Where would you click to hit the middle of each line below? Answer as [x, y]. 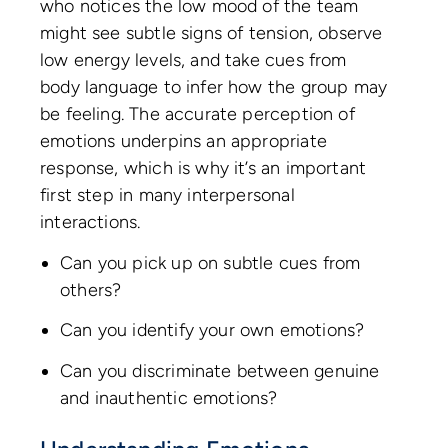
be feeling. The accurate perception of [197, 114]
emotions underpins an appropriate [183, 141]
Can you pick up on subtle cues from [210, 262]
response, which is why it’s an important [203, 168]
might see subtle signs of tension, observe [211, 33]
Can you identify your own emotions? [217, 330]
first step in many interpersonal [167, 195]
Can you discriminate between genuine [220, 370]
